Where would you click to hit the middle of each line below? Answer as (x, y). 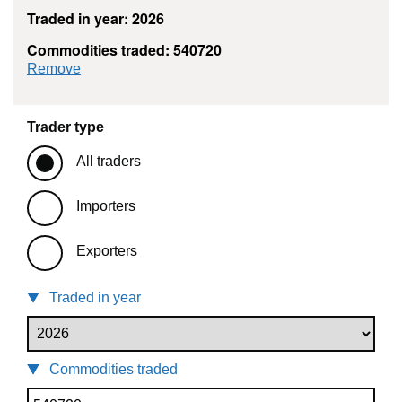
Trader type (66, 127)
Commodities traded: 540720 (124, 50)
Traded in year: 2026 (96, 19)
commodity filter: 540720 (158, 68)
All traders (109, 162)
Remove (54, 69)
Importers (106, 206)
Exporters (107, 251)
